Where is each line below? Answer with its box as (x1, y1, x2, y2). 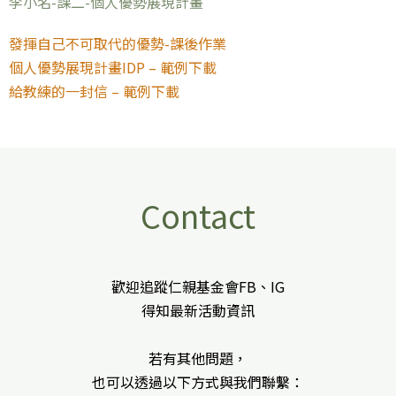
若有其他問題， (148, 346, 247, 369)
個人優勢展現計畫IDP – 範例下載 (9, 57, 217, 78)
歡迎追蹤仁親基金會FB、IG (111, 275, 285, 297)
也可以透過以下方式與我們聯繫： (92, 370, 304, 392)
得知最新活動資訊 (141, 299, 255, 321)
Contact (141, 192, 255, 238)
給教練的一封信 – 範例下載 (9, 80, 179, 102)
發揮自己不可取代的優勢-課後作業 (9, 33, 226, 54)
